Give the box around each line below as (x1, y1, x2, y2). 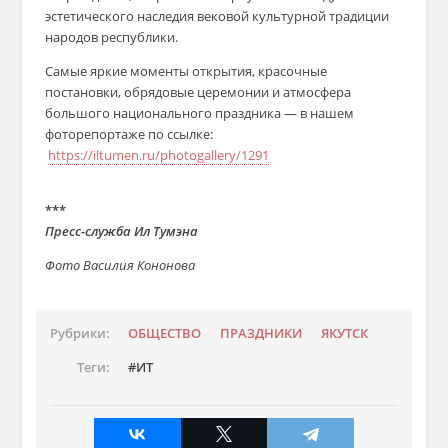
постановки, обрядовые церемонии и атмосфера (44, 82, 351, 101)
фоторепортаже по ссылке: (44, 124, 213, 143)
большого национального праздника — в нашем (44, 103, 354, 122)
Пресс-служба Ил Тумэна (44, 221, 198, 240)
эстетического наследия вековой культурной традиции (44, 6, 389, 25)
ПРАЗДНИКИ (220, 324, 303, 342)
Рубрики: (50, 324, 111, 342)
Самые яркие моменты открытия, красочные (44, 61, 327, 80)
